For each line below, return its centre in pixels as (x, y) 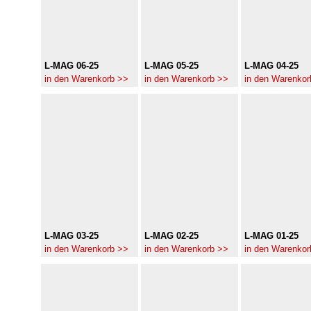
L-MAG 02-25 (171, 235)
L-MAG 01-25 (271, 235)
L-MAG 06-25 (72, 66)
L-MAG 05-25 (171, 66)
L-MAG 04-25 (271, 66)
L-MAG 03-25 (72, 235)
